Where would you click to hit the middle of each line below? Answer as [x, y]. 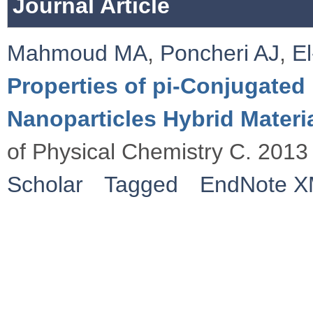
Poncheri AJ [220, 53]
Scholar [45, 184]
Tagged [141, 184]
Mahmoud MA [77, 53]
